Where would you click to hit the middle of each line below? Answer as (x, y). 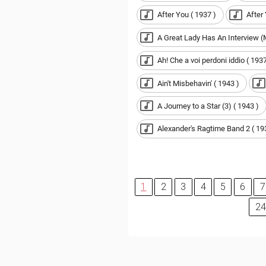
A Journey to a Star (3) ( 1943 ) (208, 106)
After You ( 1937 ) (186, 15)
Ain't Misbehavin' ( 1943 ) (198, 83)
